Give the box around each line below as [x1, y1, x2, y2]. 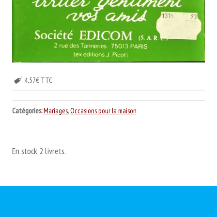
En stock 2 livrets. [12, 145, 66, 156]
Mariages [44, 106, 68, 115]
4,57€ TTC [24, 75, 53, 85]
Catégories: [12, 106, 42, 115]
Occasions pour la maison [70, 106, 137, 115]
